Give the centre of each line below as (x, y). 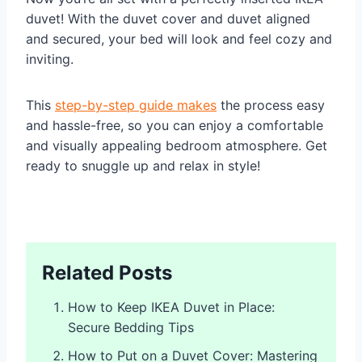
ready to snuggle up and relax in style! (143, 165)
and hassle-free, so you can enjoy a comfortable (175, 125)
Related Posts (107, 272)
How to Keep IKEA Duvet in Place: (171, 307)
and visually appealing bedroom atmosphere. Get (177, 145)
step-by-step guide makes (136, 105)
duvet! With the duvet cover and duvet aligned (168, 18)
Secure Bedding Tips (131, 327)
